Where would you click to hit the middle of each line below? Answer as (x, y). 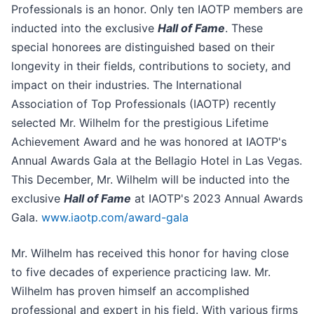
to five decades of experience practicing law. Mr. (141, 272)
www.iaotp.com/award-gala (115, 218)
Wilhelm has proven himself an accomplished (130, 291)
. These (244, 28)
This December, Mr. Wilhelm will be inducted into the (150, 180)
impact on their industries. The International (127, 85)
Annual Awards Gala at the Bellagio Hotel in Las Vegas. (157, 161)
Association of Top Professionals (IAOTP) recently (144, 104)
